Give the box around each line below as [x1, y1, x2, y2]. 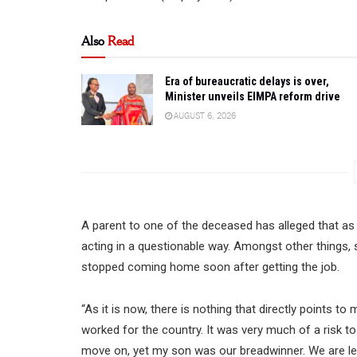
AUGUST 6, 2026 [172, 109, 236, 121]
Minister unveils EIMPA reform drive [165, 90, 340, 104]
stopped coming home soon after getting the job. [81, 260, 339, 275]
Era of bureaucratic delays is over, [165, 75, 329, 88]
